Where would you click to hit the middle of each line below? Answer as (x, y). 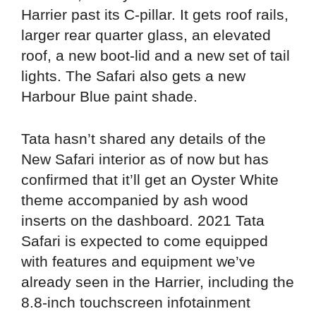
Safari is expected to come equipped (145, 241)
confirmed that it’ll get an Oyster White (150, 180)
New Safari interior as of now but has (145, 159)
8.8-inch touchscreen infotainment (136, 303)
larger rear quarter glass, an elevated (146, 35)
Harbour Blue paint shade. (109, 96)
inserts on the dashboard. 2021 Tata (143, 221)
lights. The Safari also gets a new (133, 75)
